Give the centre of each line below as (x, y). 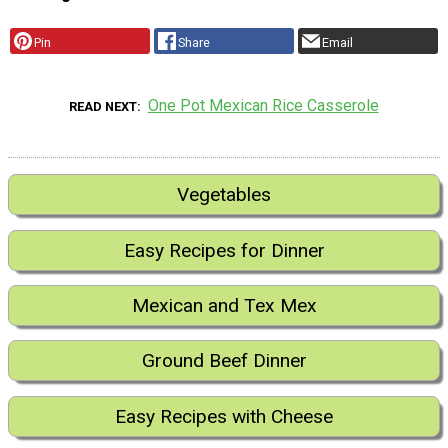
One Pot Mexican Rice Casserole (263, 106)
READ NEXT (103, 107)
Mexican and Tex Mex (224, 305)
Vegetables (224, 195)
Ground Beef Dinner (224, 361)
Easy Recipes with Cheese (224, 416)
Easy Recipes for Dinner (224, 250)
